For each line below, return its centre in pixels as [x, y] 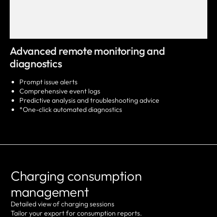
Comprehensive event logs [60, 91]
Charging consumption [76, 176]
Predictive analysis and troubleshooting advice [89, 101]
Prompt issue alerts [48, 82]
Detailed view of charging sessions [62, 204]
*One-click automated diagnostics [71, 110]
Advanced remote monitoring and [87, 51]
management [50, 192]
